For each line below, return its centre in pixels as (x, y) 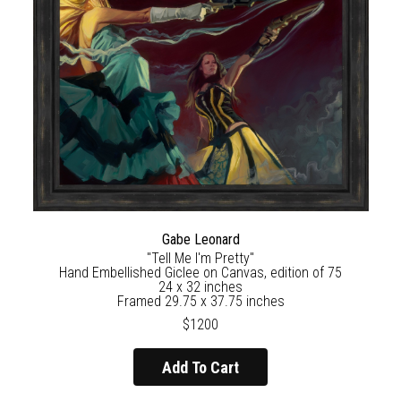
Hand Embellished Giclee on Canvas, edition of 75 (200, 273)
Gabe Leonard (200, 240)
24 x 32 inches (200, 287)
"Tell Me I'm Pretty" (200, 259)
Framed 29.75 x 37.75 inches (200, 302)
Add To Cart (200, 367)
